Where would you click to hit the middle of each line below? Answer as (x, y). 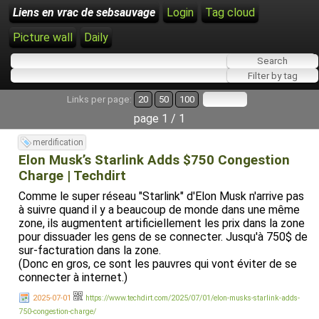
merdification (58, 142)
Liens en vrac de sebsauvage (84, 12)
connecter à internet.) (73, 277)
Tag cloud (230, 12)
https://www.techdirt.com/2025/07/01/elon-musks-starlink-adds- (193, 298)
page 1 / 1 (159, 119)
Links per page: (100, 99)
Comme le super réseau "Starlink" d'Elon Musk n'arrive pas (161, 196)
